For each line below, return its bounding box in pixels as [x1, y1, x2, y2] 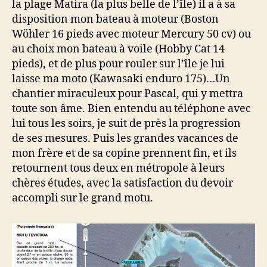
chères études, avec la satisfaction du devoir [12, 176, 233, 190]
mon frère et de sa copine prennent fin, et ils [12, 146, 237, 160]
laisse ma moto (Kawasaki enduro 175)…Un [12, 72, 230, 86]
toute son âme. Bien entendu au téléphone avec [12, 101, 251, 116]
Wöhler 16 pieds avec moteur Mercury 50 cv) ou [12, 27, 251, 41]
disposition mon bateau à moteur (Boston [12, 12, 219, 26]
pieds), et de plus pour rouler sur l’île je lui [12, 57, 225, 71]
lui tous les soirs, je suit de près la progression [12, 116, 241, 131]
